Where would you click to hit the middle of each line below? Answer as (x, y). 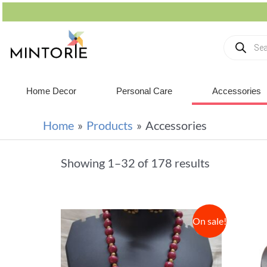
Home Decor (51, 91)
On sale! (209, 221)
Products (110, 125)
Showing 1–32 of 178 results (135, 163)
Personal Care (144, 91)
